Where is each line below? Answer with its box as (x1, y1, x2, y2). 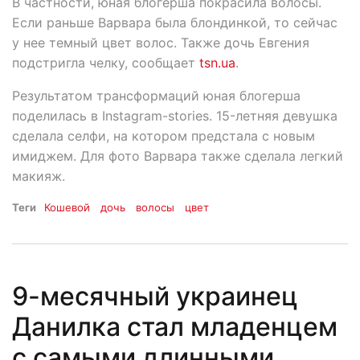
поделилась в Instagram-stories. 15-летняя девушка (12, 107, 337, 124)
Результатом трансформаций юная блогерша (12, 87, 301, 104)
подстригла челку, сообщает (12, 54, 199, 71)
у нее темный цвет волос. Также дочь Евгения (12, 34, 309, 51)
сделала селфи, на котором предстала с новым (12, 127, 315, 144)
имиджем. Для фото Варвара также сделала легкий (12, 147, 343, 164)
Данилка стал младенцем (12, 310, 337, 342)
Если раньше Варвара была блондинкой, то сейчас (12, 14, 337, 31)
